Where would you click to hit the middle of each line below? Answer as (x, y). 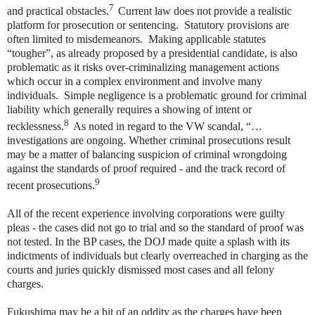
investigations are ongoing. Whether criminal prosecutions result (149, 141)
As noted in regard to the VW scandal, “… (168, 127)
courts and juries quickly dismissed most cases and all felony (141, 270)
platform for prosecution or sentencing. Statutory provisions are (148, 25)
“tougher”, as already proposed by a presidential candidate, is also (152, 53)
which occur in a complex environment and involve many (135, 81)
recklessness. (36, 127)
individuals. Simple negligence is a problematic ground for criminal (157, 95)
